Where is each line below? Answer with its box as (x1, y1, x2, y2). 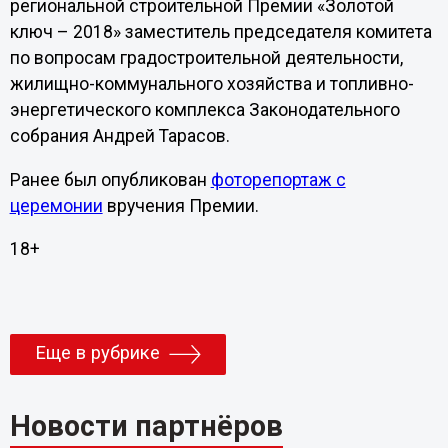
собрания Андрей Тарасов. (9, 126, 230, 147)
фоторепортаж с (210, 169, 346, 190)
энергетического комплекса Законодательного (9, 100, 400, 121)
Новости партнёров (9, 409, 283, 444)
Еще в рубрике (34, 342, 160, 365)
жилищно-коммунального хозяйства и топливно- (9, 74, 414, 95)
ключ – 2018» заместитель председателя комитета (9, 22, 432, 43)
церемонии (9, 195, 103, 216)
